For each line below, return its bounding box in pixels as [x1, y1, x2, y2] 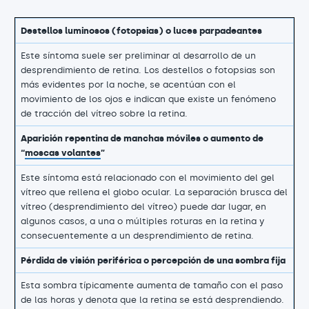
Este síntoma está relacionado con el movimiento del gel [21, 172, 275, 183]
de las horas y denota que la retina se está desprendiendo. [21, 295, 284, 306]
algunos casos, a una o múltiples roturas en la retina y [21, 216, 264, 227]
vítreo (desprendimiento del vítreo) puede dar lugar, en [21, 201, 266, 212]
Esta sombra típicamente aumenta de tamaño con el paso [21, 280, 283, 291]
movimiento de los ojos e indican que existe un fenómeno [21, 94, 276, 105]
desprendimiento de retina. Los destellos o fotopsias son [21, 65, 275, 76]
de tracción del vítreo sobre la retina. [21, 108, 188, 119]
